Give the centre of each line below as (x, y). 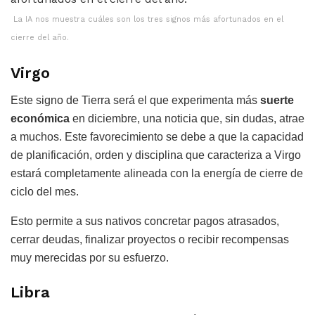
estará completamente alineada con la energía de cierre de (157, 173)
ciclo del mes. (45, 191)
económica (41, 118)
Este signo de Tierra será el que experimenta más (134, 100)
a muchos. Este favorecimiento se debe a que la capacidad (157, 136)
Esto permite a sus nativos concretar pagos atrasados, (145, 221)
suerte (276, 100)
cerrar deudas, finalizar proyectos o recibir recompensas (150, 239)
